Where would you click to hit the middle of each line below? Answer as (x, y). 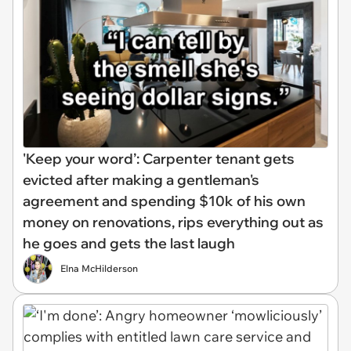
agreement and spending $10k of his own (164, 201)
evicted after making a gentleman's (141, 179)
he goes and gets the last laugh (129, 243)
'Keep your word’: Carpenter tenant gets (159, 158)
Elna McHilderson (99, 268)
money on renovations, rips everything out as (173, 222)
